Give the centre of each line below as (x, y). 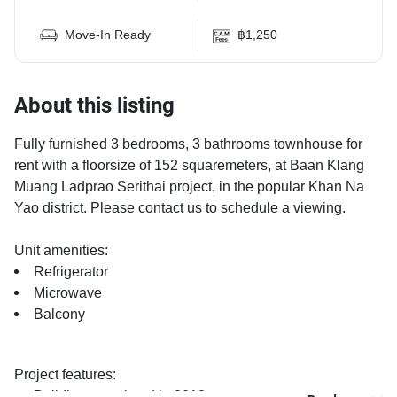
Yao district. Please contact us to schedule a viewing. (180, 208)
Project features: (65, 375)
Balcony (59, 315)
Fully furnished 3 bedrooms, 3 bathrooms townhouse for (188, 144)
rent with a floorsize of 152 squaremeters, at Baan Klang (189, 166)
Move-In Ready (108, 35)
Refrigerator (71, 272)
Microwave (68, 293)
